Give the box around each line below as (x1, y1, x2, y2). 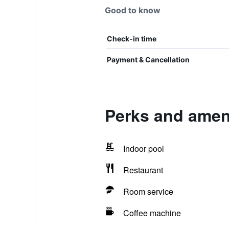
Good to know (104, 5, 161, 15)
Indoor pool (123, 143, 164, 154)
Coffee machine (123, 207, 181, 219)
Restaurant (123, 164, 163, 176)
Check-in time (106, 34, 156, 43)
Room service (123, 186, 173, 197)
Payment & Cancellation (106, 55, 190, 64)
